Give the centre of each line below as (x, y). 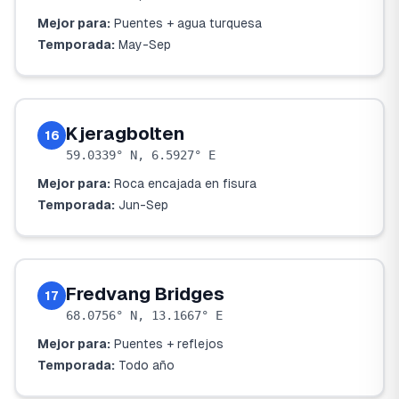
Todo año (147, 365)
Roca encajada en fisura (185, 183)
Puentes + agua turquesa (188, 23)
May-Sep (145, 45)
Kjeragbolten (125, 134)
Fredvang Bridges (145, 294)
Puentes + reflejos (169, 344)
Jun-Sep (143, 205)
